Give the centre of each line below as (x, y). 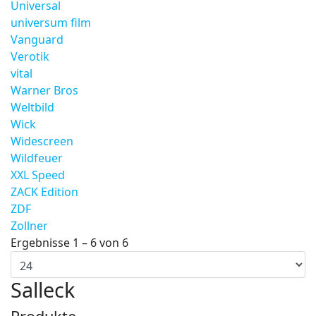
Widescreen (42, 141)
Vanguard (37, 39)
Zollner (29, 226)
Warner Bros (44, 90)
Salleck (43, 290)
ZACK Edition (44, 192)
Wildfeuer (37, 158)
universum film (51, 23)
